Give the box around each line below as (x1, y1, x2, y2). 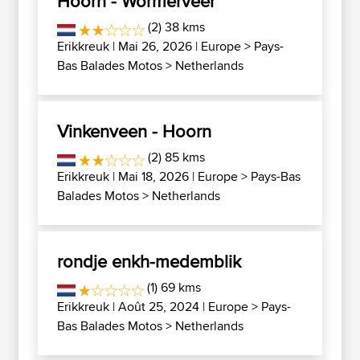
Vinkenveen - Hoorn (57, 118, 211, 144)
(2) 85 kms (145, 148, 206, 166)
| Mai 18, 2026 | (109, 167, 198, 186)
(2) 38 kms (145, 18, 206, 36)
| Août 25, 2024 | (109, 297, 208, 316)
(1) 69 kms (144, 278, 202, 297)
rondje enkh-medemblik (57, 248, 241, 274)
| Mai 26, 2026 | (109, 37, 201, 55)
